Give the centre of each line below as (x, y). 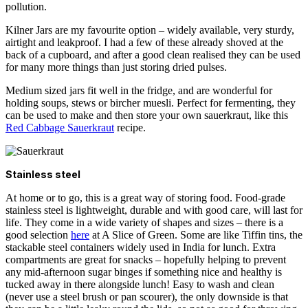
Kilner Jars (29, 30)
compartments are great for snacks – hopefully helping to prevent (146, 260)
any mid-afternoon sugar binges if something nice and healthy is (144, 272)
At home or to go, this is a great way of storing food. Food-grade (145, 198)
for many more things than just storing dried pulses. (116, 67)
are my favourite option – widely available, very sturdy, (173, 30)
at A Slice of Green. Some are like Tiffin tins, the (196, 235)
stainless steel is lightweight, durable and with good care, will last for (154, 210)
